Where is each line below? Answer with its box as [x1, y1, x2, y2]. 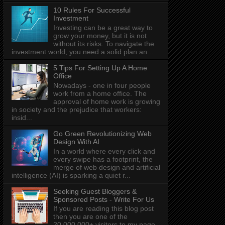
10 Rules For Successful [53, 6, 131, 15]
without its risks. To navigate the [53, 39, 154, 48]
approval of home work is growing [53, 97, 160, 105]
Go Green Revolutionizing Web [53, 129, 152, 138]
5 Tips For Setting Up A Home [53, 63, 147, 72]
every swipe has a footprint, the [53, 155, 153, 163]
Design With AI [53, 137, 99, 146]
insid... [12, 113, 32, 122]
